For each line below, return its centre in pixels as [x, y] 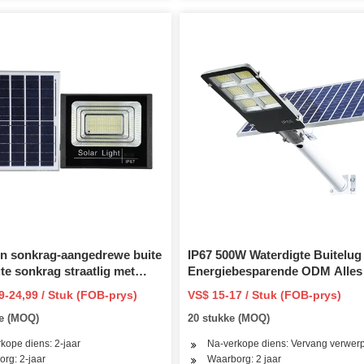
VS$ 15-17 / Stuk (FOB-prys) [264, 295]
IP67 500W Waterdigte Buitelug [274, 254]
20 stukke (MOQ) [228, 318]
